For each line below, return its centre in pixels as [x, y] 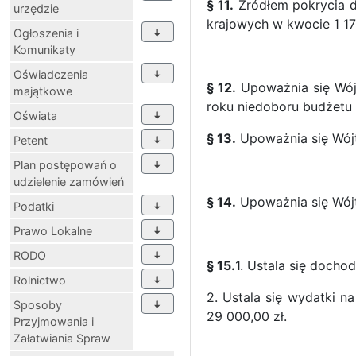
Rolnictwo [40, 280]
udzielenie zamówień [69, 181]
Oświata [35, 115]
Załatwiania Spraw [62, 338]
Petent [31, 140]
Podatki [34, 206]
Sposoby [38, 304]
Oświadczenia [51, 74]
